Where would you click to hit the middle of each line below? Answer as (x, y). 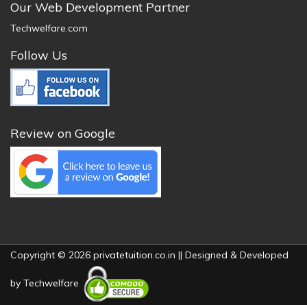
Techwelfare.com (49, 28)
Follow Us (39, 55)
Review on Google (63, 133)
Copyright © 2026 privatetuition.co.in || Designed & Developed (149, 255)
